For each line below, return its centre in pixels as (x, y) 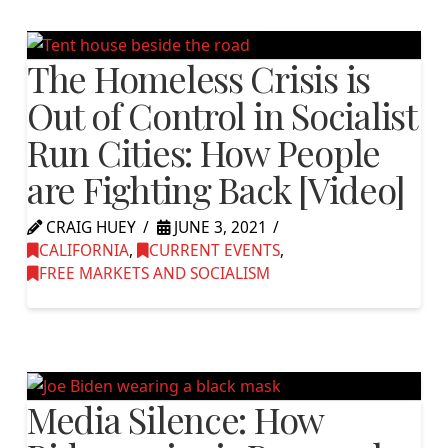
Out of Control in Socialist (221, 115)
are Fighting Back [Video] (215, 189)
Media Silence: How (175, 418)
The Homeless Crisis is (198, 78)
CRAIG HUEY (88, 228)
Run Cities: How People (203, 152)
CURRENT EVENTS (214, 251)
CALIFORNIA (83, 251)
